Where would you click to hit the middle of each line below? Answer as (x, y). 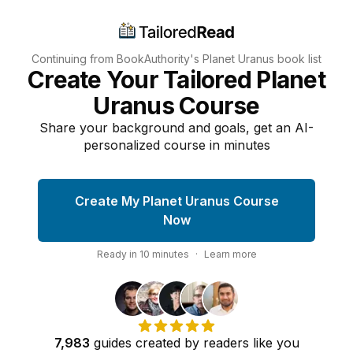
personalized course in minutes (176, 145)
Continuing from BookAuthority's (117, 59)
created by (167, 343)
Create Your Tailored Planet (176, 80)
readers (226, 343)
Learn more (230, 254)
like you (274, 343)
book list (298, 59)
